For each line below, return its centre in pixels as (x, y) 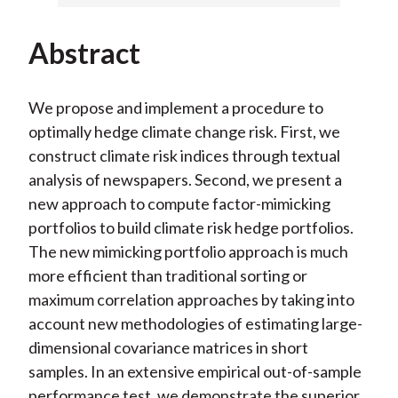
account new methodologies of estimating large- (195, 323)
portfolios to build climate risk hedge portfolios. (191, 227)
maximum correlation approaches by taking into (191, 299)
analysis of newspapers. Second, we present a (185, 179)
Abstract (84, 52)
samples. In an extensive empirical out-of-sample (195, 371)
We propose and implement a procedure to (175, 107)
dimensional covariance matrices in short (168, 347)
